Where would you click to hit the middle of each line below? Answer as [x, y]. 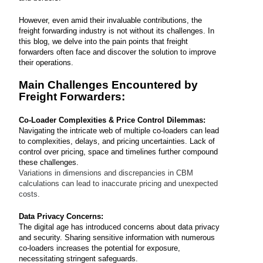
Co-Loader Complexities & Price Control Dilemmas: [112, 120]
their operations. [46, 63]
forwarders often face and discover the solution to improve [118, 52]
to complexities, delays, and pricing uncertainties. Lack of [117, 141]
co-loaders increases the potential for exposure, [100, 248]
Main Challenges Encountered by [109, 85]
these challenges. [49, 162]
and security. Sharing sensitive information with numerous [117, 237]
